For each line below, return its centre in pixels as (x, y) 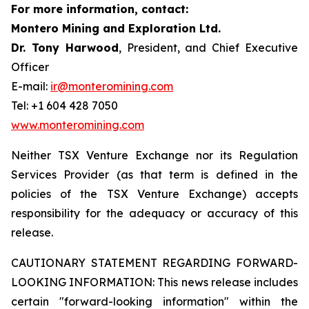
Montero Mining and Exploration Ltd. (116, 28)
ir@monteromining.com (112, 86)
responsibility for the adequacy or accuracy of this (154, 213)
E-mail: (31, 86)
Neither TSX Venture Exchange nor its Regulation (154, 155)
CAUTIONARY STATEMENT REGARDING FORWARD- (154, 263)
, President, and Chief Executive (208, 48)
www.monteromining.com (78, 125)
